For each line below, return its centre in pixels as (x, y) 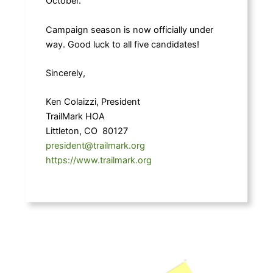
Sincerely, (65, 73)
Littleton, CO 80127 (87, 131)
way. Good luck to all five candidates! (123, 44)
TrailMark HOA (75, 117)
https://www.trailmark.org (98, 161)
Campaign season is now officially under (129, 30)
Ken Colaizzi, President (93, 102)
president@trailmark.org (95, 146)
